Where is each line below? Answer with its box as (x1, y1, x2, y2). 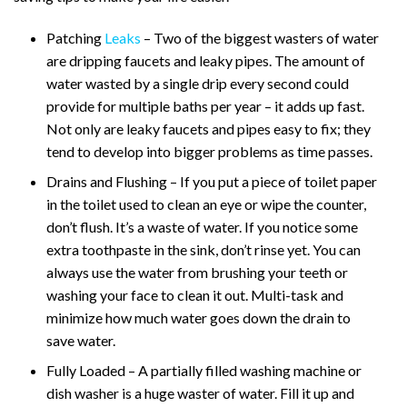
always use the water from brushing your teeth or (46, 263, 348, 281)
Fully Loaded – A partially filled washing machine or (46, 361, 362, 379)
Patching (46, 28, 104, 46)
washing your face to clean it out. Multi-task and (46, 285, 343, 303)
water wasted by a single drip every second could (46, 74, 349, 92)
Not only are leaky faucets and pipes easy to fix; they (46, 119, 371, 137)
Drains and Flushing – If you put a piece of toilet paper (46, 172, 377, 190)
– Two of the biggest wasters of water (141, 28, 379, 46)
